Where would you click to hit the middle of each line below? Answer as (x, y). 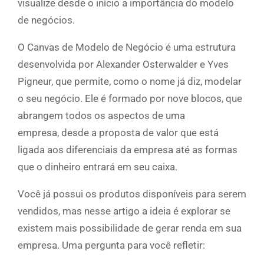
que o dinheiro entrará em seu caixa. (98, 167)
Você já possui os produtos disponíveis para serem (132, 194)
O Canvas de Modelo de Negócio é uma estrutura (127, 47)
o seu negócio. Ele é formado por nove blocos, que (130, 99)
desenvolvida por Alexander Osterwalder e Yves (123, 65)
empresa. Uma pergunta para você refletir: (111, 245)
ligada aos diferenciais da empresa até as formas (128, 150)
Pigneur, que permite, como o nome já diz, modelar (130, 82)
